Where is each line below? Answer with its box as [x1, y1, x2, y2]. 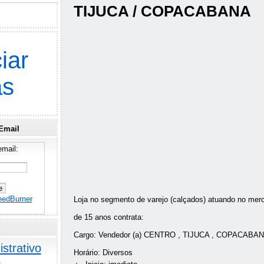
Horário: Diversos [73, 248, 133, 258]
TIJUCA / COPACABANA [73, 3, 251, 20]
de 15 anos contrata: [73, 213, 144, 222]
